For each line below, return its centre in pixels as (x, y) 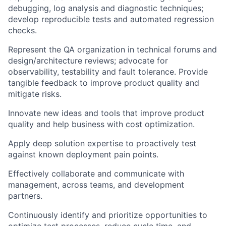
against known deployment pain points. (83, 154)
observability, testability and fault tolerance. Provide (108, 72)
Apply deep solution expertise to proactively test (102, 143)
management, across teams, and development (96, 185)
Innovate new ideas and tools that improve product (106, 113)
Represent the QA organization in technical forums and (112, 49)
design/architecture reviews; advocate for (88, 61)
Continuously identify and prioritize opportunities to (108, 215)
